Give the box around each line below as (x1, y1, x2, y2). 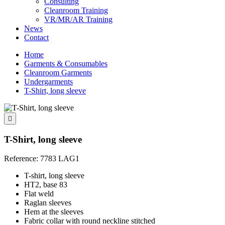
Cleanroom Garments (24, 68, 92, 77)
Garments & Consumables (24, 59, 107, 68)
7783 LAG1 (40, 154, 79, 163)
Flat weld (24, 189, 54, 198)
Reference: (4, 154, 40, 163)
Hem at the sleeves (24, 207, 83, 216)
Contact (24, 33, 49, 42)
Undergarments (24, 77, 73, 86)
